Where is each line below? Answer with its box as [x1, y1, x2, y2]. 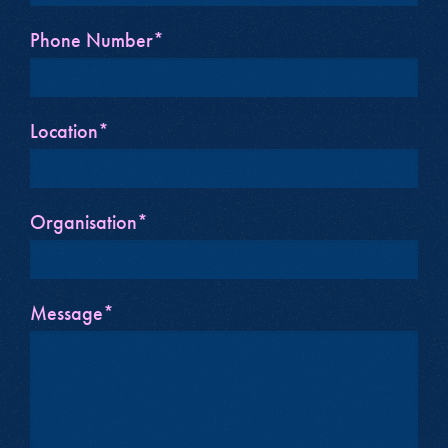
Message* [29, 299, 114, 326]
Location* [29, 117, 109, 144]
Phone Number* [29, 26, 164, 53]
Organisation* [29, 208, 148, 235]
